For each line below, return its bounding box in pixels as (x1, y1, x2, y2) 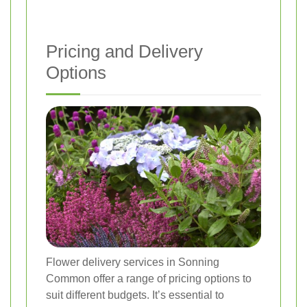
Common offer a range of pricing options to (46, 273, 251, 285)
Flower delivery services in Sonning (46, 256, 219, 269)
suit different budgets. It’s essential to (46, 289, 224, 302)
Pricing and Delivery (46, 41, 203, 62)
